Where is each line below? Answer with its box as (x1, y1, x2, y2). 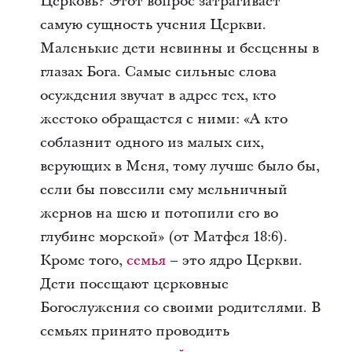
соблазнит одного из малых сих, (39, 133, 264, 152)
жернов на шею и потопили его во (39, 203, 278, 223)
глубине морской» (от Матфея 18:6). (39, 227, 288, 247)
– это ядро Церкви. (165, 251, 302, 270)
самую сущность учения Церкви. (39, 15, 266, 35)
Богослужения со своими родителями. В (39, 298, 321, 317)
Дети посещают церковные (39, 274, 229, 294)
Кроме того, (39, 251, 126, 270)
